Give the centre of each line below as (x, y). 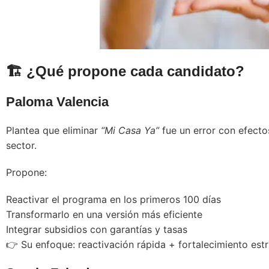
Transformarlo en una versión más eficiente (104, 214)
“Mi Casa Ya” (130, 130)
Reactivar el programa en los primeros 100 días (113, 199)
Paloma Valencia (57, 101)
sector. (21, 145)
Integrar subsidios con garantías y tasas (97, 229)
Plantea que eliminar (53, 130)
